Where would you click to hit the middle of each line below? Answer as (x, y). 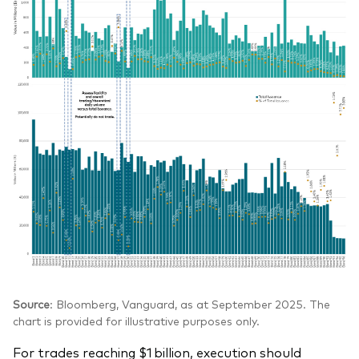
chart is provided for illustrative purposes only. (138, 321)
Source (31, 304)
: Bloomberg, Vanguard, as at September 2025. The (190, 304)
